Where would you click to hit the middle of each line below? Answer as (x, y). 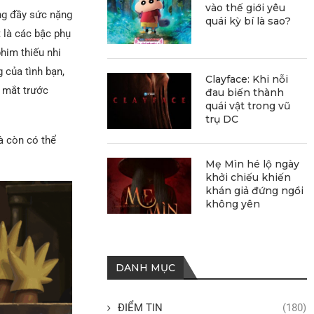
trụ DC (222, 119)
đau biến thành (245, 92)
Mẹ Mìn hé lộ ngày (253, 164)
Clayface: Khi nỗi (247, 79)
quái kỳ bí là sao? (248, 21)
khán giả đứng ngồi (255, 190)
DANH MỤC (146, 267)
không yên (233, 204)
